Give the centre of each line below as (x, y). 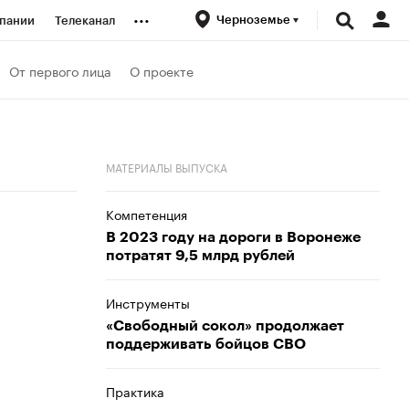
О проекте (162, 70)
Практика (135, 391)
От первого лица (60, 70)
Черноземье (255, 20)
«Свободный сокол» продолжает (225, 326)
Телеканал (85, 21)
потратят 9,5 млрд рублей (200, 256)
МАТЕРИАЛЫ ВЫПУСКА (167, 167)
